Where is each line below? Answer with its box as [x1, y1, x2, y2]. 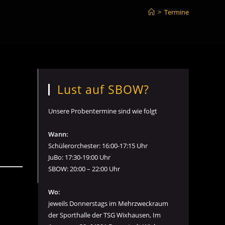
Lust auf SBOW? [57, 81, 149, 97]
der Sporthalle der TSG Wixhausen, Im [48, 210, 161, 219]
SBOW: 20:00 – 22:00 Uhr [48, 164, 120, 173]
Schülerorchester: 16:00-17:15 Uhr [48, 141, 148, 150]
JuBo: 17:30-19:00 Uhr [48, 153, 110, 162]
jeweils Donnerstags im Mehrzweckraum [48, 199, 168, 208]
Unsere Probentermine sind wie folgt [48, 106, 157, 116]
